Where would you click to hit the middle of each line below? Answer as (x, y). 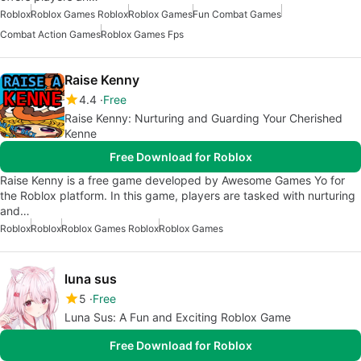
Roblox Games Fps (142, 34)
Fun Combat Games (237, 14)
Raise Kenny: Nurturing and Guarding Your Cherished (203, 118)
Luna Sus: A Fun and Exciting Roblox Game (178, 317)
